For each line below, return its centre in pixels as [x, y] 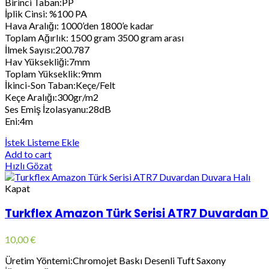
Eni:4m [19, 121]
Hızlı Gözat [29, 165]
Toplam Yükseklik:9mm [53, 73]
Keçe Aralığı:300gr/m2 [52, 97]
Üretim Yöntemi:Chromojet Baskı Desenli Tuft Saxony [115, 260]
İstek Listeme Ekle [42, 142]
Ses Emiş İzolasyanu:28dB [58, 109]
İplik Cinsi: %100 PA [46, 13]
